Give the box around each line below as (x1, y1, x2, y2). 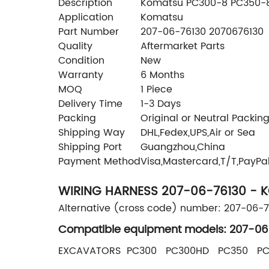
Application (58, 9, 113, 25)
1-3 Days (141, 95, 181, 112)
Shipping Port (58, 139, 122, 155)
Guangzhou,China (141, 139, 225, 155)
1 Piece (141, 81, 172, 97)
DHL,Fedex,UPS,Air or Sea (141, 124, 255, 141)
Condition (58, 52, 104, 68)
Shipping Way (58, 124, 125, 141)
